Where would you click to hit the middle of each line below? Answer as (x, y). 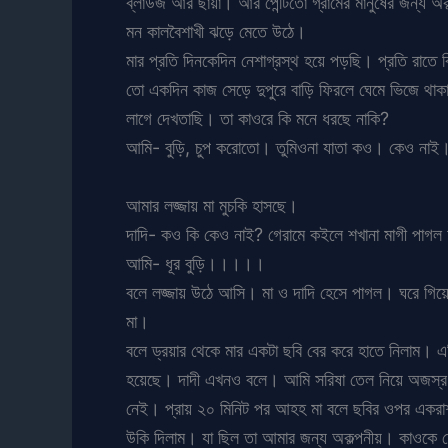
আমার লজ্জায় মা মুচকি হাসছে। (212, 205)
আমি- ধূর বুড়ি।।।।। (195, 263)
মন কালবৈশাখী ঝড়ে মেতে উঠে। (216, 31)
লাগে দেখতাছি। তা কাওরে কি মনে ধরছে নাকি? (257, 118)
